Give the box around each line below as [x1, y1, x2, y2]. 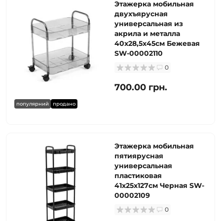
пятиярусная [114, 151, 163, 160]
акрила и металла [114, 29, 180, 38]
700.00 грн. [114, 82, 167, 93]
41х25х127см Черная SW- [114, 181, 204, 190]
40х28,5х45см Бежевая [114, 39, 200, 48]
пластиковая [114, 171, 162, 180]
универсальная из [114, 19, 183, 28]
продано [53, 101, 75, 107]
